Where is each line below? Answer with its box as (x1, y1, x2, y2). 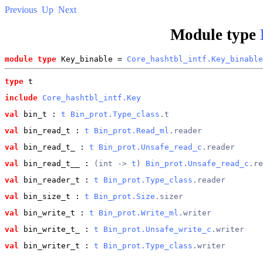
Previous (5, 5, 37, 15)
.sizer (155, 191, 183, 201)
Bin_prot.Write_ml (99, 208, 178, 217)
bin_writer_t (19, 241, 80, 250)
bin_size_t (19, 191, 70, 201)
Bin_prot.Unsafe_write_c (103, 224, 211, 234)
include (5, 93, 38, 102)
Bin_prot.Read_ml (94, 126, 169, 135)
